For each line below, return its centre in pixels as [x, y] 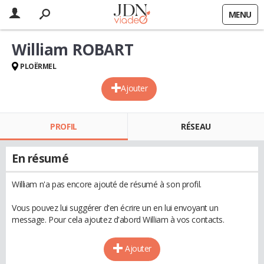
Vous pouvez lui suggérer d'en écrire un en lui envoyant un [115, 208]
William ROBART [73, 49]
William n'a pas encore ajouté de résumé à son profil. [107, 184]
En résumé [40, 159]
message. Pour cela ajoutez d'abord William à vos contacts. [118, 220]
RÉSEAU [196, 126]
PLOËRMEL [38, 66]
